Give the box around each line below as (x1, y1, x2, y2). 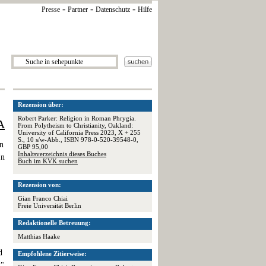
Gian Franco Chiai (18, 195, 68, 202)
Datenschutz (96, 5, 130, 14)
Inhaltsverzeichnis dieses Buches (18, 150, 106, 157)
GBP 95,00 (18, 143, 48, 150)
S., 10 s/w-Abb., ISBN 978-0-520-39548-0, (18, 136, 138, 143)
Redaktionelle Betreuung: (18, 219, 91, 226)
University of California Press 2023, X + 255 (18, 129, 141, 136)
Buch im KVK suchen (18, 157, 78, 164)
